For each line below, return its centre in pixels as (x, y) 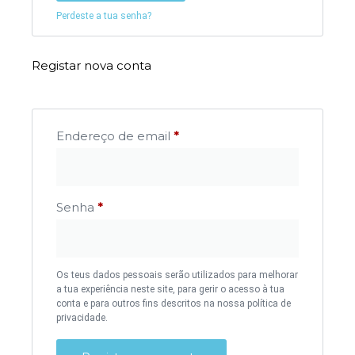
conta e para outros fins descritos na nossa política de (174, 303)
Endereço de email (115, 136)
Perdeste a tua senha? (104, 15)
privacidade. (82, 317)
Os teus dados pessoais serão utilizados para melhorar (177, 275)
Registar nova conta (92, 65)
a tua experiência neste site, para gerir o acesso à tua (170, 289)
